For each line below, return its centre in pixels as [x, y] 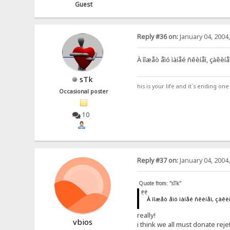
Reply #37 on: [157, 160]
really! [146, 215]
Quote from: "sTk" [160, 183]
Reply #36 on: [157, 37]
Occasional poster [84, 92]
